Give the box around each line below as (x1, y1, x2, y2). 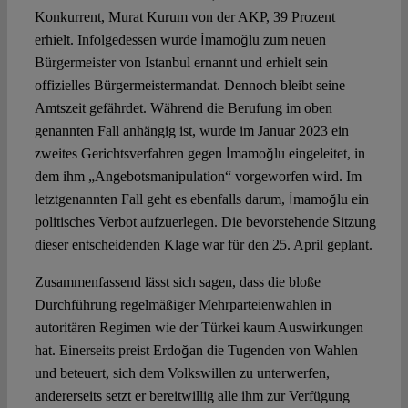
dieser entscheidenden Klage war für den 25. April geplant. (34, 237, 372, 253)
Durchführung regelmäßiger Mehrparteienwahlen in (34, 297, 331, 313)
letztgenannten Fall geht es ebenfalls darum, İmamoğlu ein (34, 191, 369, 208)
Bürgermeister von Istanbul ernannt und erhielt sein (34, 55, 328, 71)
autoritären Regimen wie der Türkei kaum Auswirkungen (34, 320, 363, 336)
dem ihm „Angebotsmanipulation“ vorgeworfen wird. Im (34, 168, 362, 185)
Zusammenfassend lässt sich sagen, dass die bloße (34, 274, 321, 291)
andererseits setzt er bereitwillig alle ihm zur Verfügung (34, 388, 350, 404)
